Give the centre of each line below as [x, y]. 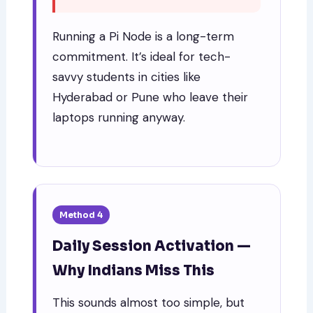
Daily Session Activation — [152, 247]
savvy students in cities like [127, 77]
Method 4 [81, 215]
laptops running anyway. [119, 117]
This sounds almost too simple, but [149, 303]
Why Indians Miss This [134, 271]
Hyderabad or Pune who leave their [151, 97]
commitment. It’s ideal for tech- [142, 56]
